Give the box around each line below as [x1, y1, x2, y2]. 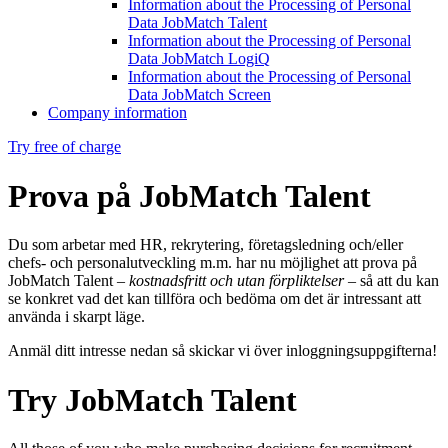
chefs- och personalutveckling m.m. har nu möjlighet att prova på [8, 254, 417, 272]
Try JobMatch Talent [8, 381, 297, 418]
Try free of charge [8, 138, 121, 156]
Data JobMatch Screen [128, 86, 271, 104]
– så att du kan [344, 272, 439, 290]
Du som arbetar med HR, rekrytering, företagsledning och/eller [8, 236, 403, 254]
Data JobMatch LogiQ [128, 50, 270, 68]
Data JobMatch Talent [128, 14, 267, 32]
